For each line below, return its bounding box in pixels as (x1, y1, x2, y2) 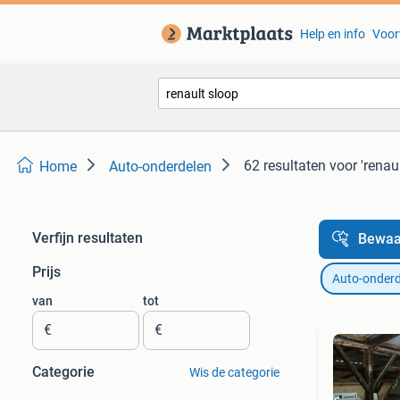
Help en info (299, 27, 365, 41)
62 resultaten (244, 157, 326, 174)
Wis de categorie (188, 365, 279, 379)
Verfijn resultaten (32, 229, 143, 246)
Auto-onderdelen (109, 158, 212, 175)
